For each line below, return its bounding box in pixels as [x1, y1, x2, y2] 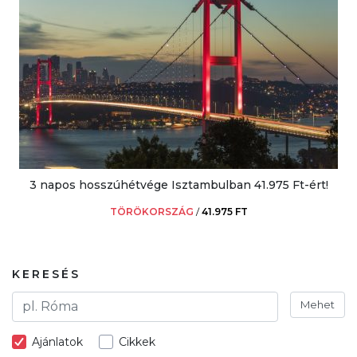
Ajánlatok [32, 334, 83, 349]
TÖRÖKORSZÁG [109, 205, 194, 218]
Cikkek [119, 334, 155, 349]
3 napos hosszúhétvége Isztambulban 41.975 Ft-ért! [29, 177, 328, 192]
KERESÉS [12, 266, 80, 281]
